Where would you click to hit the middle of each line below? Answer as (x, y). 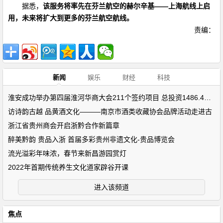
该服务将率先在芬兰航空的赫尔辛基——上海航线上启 (126, 6)
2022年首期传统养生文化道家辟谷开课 (68, 167)
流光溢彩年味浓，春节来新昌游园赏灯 (67, 153)
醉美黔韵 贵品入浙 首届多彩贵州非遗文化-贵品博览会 (91, 139)
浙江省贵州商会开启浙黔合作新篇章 (64, 125)
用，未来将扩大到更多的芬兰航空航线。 (71, 18)
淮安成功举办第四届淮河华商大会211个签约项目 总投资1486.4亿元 (208, 98)
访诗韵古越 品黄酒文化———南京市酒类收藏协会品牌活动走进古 (110, 111)
